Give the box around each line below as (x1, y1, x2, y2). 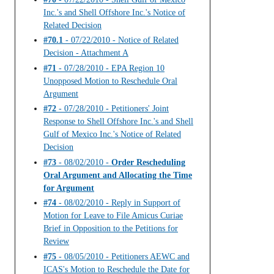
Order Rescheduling (111, 157, 185, 167)
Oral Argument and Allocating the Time (43, 170, 192, 180)
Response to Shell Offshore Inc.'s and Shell (43, 117, 193, 127)
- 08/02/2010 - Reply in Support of (56, 198, 180, 208)
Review (43, 237, 69, 246)
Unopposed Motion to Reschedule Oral (43, 76, 177, 86)
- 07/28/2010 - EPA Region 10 (56, 63, 165, 73)
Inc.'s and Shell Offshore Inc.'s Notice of (43, 7, 185, 17)
